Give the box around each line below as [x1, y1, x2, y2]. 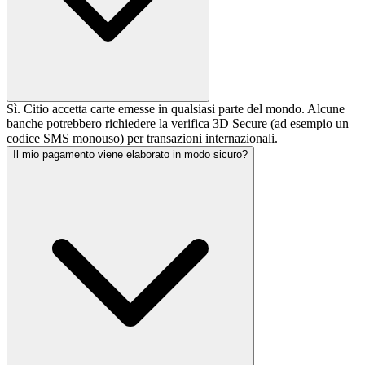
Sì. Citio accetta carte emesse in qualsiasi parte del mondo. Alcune [7, 102, 345, 117]
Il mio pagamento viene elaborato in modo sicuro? [13, 148, 248, 161]
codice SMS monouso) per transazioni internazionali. [7, 131, 278, 146]
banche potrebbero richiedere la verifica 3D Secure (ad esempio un [7, 117, 349, 131]
